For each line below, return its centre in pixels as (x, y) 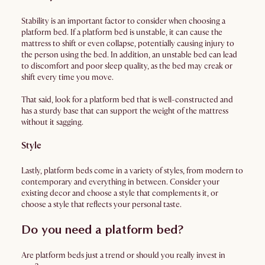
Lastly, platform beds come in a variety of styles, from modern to (132, 171)
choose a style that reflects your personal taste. (101, 205)
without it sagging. (52, 122)
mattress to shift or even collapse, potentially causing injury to (128, 44)
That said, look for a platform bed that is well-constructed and (127, 100)
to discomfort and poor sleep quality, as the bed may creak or (127, 66)
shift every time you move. (67, 77)
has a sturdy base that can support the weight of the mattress (125, 111)
